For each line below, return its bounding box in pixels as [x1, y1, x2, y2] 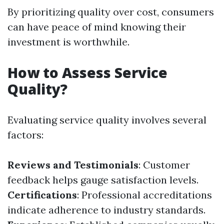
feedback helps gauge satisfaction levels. [7, 173, 198, 186]
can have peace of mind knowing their [7, 20, 186, 33]
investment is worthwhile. [7, 35, 129, 48]
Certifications [7, 188, 77, 201]
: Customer [138, 158, 190, 171]
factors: [7, 128, 43, 141]
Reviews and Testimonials [7, 158, 138, 171]
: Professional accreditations [77, 188, 212, 201]
